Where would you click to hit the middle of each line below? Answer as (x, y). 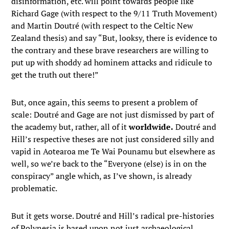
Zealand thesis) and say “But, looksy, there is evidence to (114, 38)
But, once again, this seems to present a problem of (105, 102)
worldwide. (151, 127)
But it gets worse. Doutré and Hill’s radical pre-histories (113, 216)
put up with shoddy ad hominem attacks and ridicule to (112, 62)
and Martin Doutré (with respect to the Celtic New (102, 26)
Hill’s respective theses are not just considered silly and (113, 139)
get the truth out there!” (55, 75)
